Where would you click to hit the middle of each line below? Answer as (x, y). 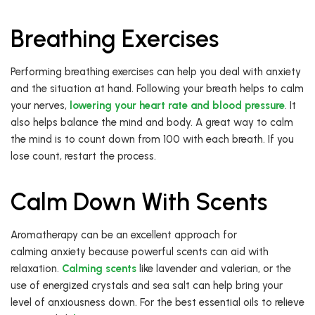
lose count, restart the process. (83, 156)
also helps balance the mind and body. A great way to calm (152, 123)
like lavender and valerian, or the (214, 269)
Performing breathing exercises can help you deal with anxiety (156, 72)
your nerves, (40, 106)
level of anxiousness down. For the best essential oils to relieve (157, 303)
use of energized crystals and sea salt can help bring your (147, 286)
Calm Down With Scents (139, 202)
